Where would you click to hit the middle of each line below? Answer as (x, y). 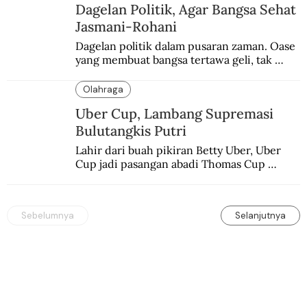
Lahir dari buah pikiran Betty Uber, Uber (178, 150)
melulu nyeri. (109, 73)
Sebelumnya (48, 215)
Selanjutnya (260, 215)
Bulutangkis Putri (131, 131)
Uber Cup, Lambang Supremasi (175, 114)
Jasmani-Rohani (126, 26)
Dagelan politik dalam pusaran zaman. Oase (185, 46)
